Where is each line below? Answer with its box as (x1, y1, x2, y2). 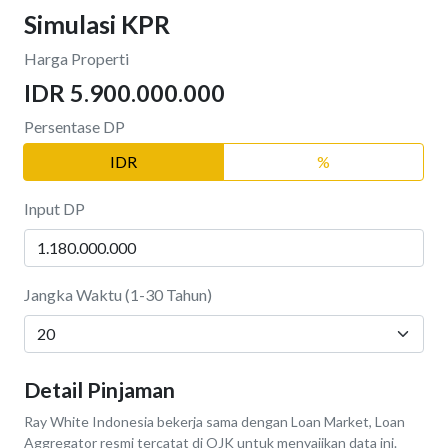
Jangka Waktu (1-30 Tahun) (24, 285, 212, 305)
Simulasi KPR (24, 9, 170, 40)
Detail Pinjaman (24, 377, 175, 404)
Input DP (24, 199, 85, 219)
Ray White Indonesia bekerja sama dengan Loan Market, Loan (24, 413, 405, 431)
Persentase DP (24, 117, 125, 137)
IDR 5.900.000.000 (24, 79, 225, 108)
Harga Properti (24, 49, 129, 69)
